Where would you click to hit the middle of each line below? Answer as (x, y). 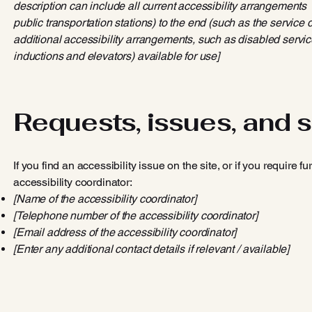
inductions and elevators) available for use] (116, 56)
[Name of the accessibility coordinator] (105, 199)
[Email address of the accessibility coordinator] (125, 232)
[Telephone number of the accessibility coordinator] (135, 216)
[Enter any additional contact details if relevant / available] (151, 249)
